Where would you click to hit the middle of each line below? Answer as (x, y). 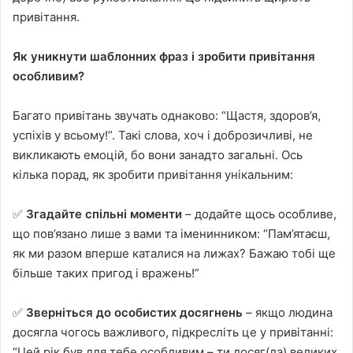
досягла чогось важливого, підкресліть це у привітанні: (173, 332)
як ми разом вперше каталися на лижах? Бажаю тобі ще (174, 253)
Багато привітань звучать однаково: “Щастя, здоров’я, (167, 115)
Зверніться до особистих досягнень (134, 312)
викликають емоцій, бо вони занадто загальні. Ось (158, 154)
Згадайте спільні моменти (104, 214)
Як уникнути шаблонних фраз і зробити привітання (164, 56)
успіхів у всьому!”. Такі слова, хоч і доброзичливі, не (163, 135)
